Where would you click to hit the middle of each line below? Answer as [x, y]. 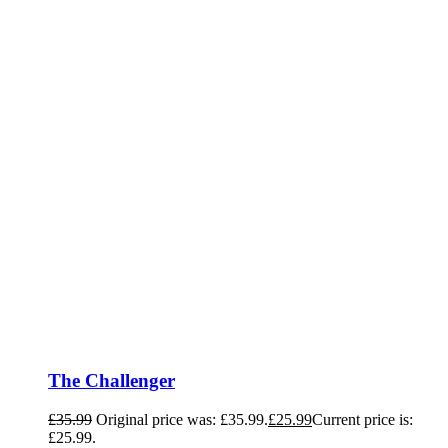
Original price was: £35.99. [182, 419]
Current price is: [362, 419]
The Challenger [111, 381]
